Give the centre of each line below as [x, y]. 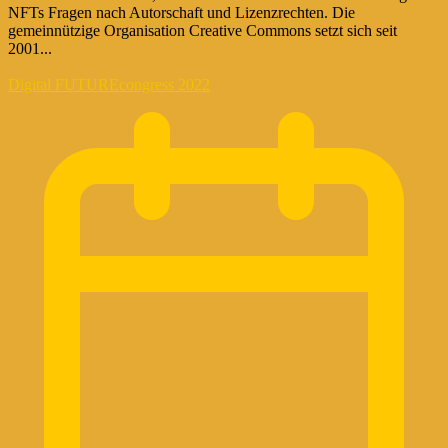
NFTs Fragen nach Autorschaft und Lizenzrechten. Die [181, 12]
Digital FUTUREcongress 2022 [109, 84]
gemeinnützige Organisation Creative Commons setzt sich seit [202, 30]
